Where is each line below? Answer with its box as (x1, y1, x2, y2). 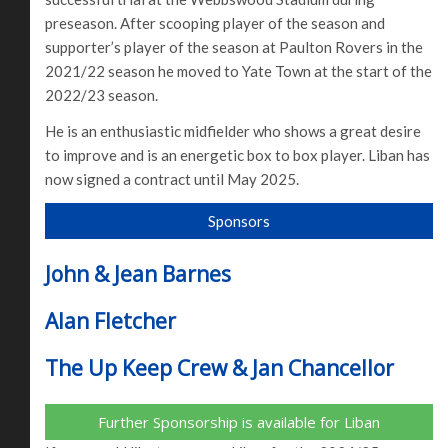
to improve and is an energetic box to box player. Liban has (45, 145, 430, 164)
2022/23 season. (45, 85, 158, 104)
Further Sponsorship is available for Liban (98, 411, 380, 432)
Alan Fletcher (45, 306, 176, 335)
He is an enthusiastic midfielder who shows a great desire (45, 121, 421, 140)
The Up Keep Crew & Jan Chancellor (45, 353, 394, 382)
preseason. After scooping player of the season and (45, 13, 385, 32)
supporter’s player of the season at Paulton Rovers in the (45, 37, 423, 56)
